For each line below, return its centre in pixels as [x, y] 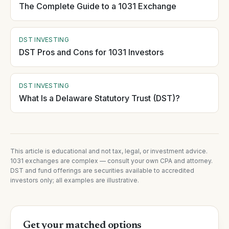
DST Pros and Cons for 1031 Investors [91, 52]
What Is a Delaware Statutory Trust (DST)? [99, 98]
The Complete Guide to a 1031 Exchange [98, 6]
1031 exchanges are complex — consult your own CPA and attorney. [111, 161]
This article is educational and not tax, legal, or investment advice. [109, 151]
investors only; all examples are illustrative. [75, 180]
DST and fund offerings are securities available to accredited [102, 170]
